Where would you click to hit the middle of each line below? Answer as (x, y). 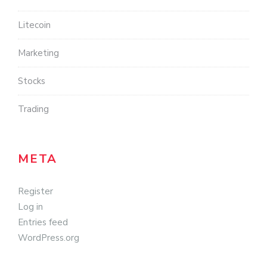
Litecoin (34, 25)
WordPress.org (49, 238)
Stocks (32, 81)
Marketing (38, 53)
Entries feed (43, 223)
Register (35, 192)
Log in (30, 207)
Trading (33, 109)
